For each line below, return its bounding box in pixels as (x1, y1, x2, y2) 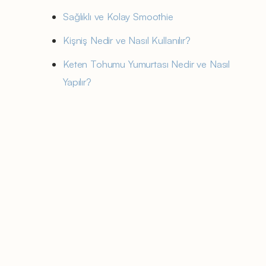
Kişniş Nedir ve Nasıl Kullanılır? (63, 33, 191, 46)
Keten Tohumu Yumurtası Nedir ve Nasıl (63, 57, 230, 70)
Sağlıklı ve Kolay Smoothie (63, 9, 173, 23)
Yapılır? (63, 75, 91, 88)
